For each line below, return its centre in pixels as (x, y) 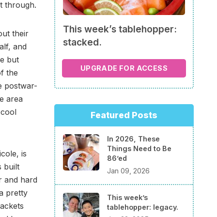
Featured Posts (124, 115)
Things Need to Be (139, 149)
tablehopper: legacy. (143, 207)
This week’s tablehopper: (120, 29)
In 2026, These (133, 139)
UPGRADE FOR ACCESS (124, 68)
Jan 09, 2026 (128, 170)
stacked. (82, 42)
